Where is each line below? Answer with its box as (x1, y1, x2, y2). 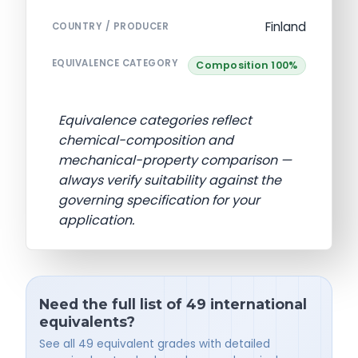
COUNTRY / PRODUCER (52, 19, 169, 33)
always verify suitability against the (58, 170, 281, 189)
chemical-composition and (58, 130, 233, 149)
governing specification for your (58, 190, 260, 209)
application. (58, 210, 134, 229)
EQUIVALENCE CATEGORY (52, 56, 179, 70)
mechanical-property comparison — (58, 150, 292, 169)
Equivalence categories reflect (58, 110, 252, 129)
